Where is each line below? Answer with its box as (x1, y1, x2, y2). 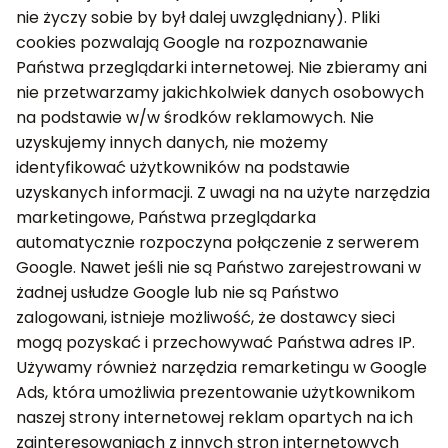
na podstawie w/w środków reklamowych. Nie (16, 106, 374, 129)
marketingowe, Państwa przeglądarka (16, 206, 316, 229)
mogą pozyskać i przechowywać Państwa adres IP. (16, 331, 415, 354)
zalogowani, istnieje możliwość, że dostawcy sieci (16, 306, 395, 329)
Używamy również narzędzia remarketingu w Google (16, 356, 427, 379)
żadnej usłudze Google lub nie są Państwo (16, 281, 339, 304)
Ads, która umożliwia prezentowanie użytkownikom (16, 381, 415, 404)
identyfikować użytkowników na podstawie (16, 156, 350, 179)
